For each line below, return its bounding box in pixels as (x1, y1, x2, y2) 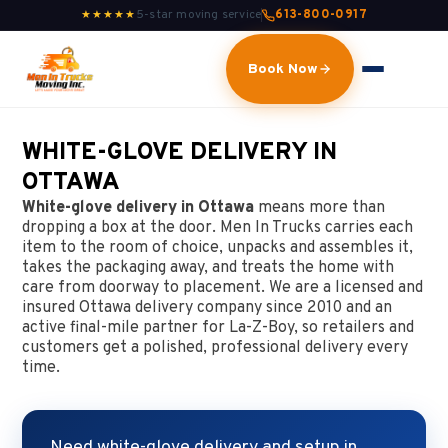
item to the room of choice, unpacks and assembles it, (22, 238, 414, 258)
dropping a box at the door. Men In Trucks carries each (22, 218, 414, 238)
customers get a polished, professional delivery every (22, 338, 409, 358)
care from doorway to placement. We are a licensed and (22, 278, 424, 298)
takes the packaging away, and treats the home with (22, 258, 395, 278)
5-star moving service (135, 7, 262, 23)
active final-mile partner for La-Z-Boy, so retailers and (22, 318, 415, 338)
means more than (254, 198, 386, 218)
